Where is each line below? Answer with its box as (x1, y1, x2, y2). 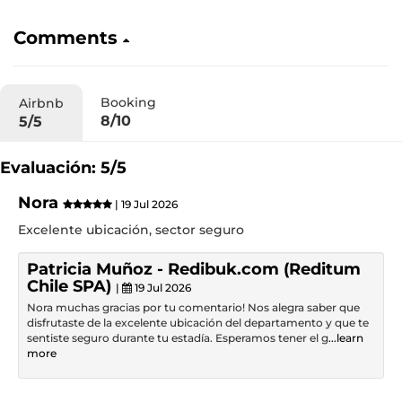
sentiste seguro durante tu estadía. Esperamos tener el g (27, 331, 328, 345)
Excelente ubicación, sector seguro (18, 222, 244, 238)
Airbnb (19, 95, 64, 111)
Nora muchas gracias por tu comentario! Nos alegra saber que (27, 301, 360, 314)
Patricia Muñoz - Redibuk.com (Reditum (27, 259, 361, 279)
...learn (328, 331, 363, 345)
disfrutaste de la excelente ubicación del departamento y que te (27, 316, 369, 329)
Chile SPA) (27, 276, 116, 296)
